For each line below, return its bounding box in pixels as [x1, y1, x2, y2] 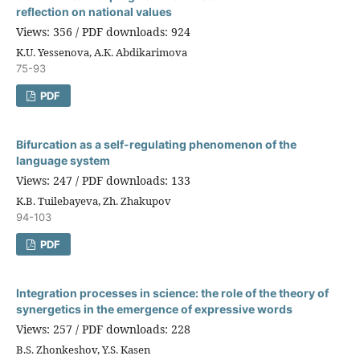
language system [15, 153, 110, 167]
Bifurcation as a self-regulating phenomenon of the [15, 137, 297, 151]
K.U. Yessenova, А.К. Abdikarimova [15, 44, 187, 59]
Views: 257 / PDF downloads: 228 [15, 321, 190, 337]
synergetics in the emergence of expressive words [15, 301, 292, 316]
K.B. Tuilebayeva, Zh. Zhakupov [15, 193, 171, 208]
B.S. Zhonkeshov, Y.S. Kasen [15, 342, 150, 357]
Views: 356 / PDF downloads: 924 [15, 23, 190, 39]
